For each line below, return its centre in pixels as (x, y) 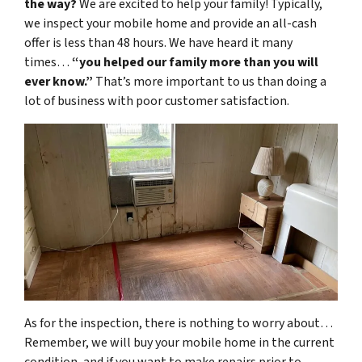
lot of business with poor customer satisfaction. (159, 101)
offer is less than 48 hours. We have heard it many (158, 43)
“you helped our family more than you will (195, 63)
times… (48, 63)
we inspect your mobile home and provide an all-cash (170, 24)
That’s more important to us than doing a (210, 82)
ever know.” (59, 82)
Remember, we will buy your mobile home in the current (179, 342)
